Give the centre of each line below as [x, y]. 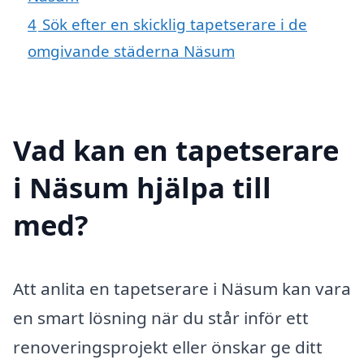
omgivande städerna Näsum [131, 51]
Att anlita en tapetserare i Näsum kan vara [182, 289]
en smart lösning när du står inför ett [161, 318]
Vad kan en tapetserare [176, 150]
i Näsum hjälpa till [142, 188]
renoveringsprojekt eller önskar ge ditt [168, 347]
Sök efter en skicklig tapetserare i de [175, 24]
